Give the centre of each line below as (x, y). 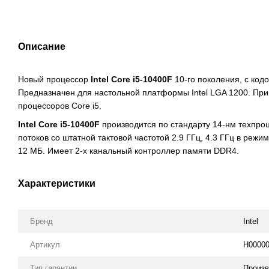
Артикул (45, 244)
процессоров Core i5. (60, 106)
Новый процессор (54, 80)
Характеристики (57, 183)
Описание (42, 47)
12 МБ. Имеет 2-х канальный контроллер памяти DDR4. (128, 150)
